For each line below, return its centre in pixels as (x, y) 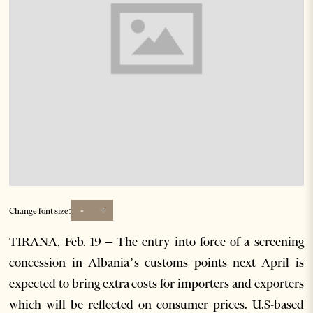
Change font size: (41, 210)
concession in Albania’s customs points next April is (156, 263)
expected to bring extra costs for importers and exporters (156, 284)
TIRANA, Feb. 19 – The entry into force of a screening (156, 242)
